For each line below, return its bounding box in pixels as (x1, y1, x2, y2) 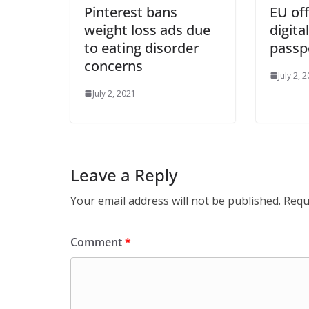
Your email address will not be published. (70, 192, 281, 208)
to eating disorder (84, 38, 199, 57)
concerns (84, 56, 143, 75)
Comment (70, 234, 125, 250)
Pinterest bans (84, 2, 177, 21)
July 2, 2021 (92, 87, 136, 99)
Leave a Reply (70, 163, 177, 186)
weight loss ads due (84, 20, 210, 39)
